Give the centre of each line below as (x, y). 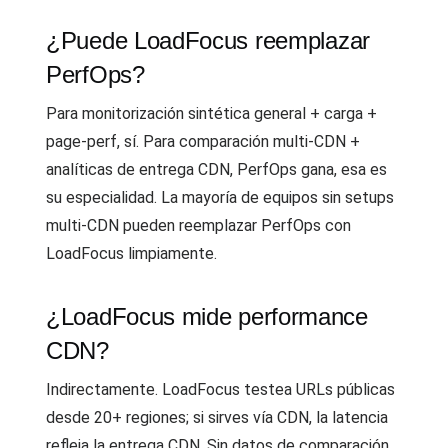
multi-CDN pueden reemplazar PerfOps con (198, 225)
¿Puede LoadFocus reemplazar (208, 40)
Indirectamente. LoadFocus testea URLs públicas (220, 389)
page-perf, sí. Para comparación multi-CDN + (203, 141)
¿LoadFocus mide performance (207, 316)
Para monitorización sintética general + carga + (211, 113)
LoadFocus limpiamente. (131, 253)
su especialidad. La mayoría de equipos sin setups (220, 197)
